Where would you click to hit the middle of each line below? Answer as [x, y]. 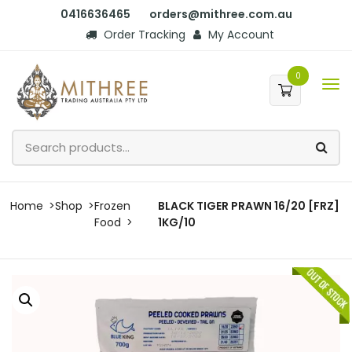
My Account [240, 35]
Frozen [112, 205]
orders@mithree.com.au [220, 14]
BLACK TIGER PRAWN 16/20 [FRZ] [249, 205]
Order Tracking [143, 35]
